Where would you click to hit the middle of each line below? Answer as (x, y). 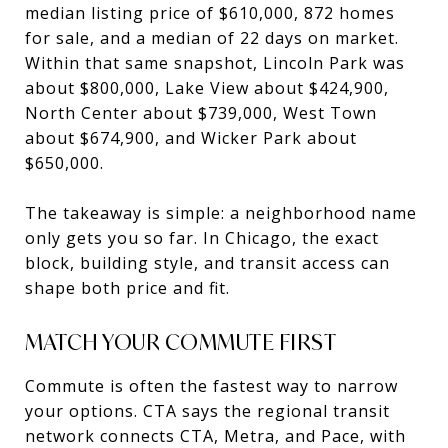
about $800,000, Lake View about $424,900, (207, 87)
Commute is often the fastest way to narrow (211, 385)
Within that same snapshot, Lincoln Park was (215, 62)
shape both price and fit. (127, 287)
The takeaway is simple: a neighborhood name (221, 212)
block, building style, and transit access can (207, 262)
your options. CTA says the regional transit (207, 410)
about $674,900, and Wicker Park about (191, 137)
